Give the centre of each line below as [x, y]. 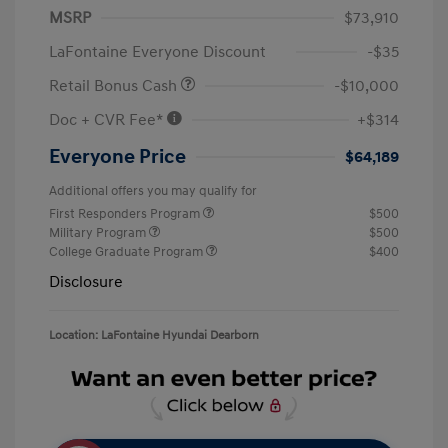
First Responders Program [126, 214]
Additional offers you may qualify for [153, 191]
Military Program [99, 233]
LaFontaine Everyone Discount [157, 52]
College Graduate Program [127, 252]
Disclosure [86, 282]
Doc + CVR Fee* [107, 120]
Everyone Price [117, 157]
